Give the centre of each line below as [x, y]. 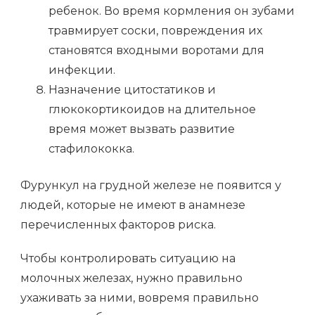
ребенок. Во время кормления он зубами [172, 11]
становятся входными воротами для [156, 51]
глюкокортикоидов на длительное [152, 110]
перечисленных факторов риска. [118, 225]
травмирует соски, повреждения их [155, 31]
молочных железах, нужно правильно [131, 278]
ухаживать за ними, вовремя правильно [140, 298]
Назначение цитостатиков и [132, 90]
